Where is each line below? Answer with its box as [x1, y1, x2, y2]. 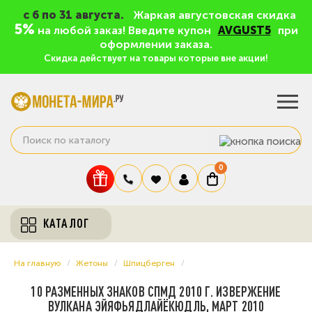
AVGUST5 [217, 24, 271, 37]
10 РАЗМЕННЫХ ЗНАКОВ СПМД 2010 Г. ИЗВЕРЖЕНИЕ [31, 283, 281, 299]
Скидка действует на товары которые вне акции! [44, 53, 268, 63]
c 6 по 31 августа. [23, 8, 124, 22]
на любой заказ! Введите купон [34, 24, 214, 37]
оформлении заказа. [100, 38, 212, 51]
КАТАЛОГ [43, 215, 89, 231]
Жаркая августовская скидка [131, 8, 296, 22]
